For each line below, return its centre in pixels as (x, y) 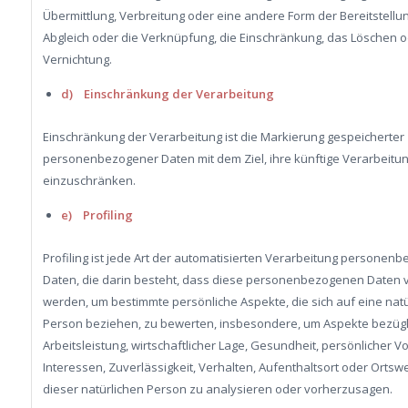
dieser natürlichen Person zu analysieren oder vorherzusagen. (217, 389)
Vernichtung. (77, 60)
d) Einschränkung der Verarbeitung (167, 94)
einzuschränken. (89, 181)
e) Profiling (97, 215)
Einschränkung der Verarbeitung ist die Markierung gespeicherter (223, 137)
